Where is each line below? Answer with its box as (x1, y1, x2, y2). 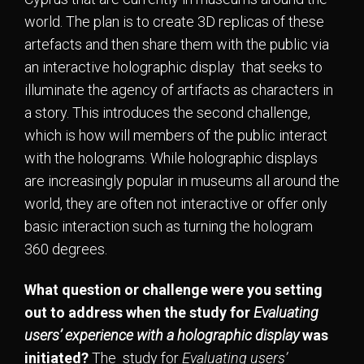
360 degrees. (24, 240, 107, 258)
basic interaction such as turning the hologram (24, 217, 313, 235)
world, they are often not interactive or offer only (24, 194, 327, 212)
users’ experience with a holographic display (24, 327, 302, 344)
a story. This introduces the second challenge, (24, 103, 310, 121)
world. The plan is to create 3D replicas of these (24, 12, 324, 30)
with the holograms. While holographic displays (24, 149, 318, 167)
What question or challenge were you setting (24, 281, 323, 299)
